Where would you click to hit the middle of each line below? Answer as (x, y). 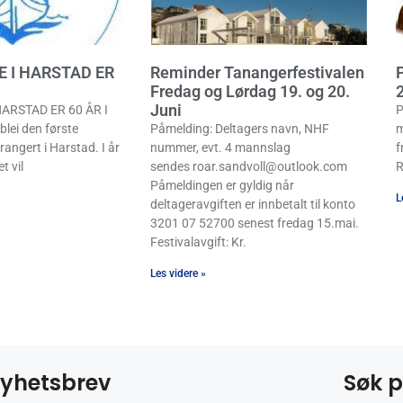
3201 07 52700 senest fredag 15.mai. (255, 223)
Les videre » (178, 273)
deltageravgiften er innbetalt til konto (253, 204)
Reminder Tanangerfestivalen (257, 72)
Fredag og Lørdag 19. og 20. (250, 91)
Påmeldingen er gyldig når (222, 185)
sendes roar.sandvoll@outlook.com (249, 166)
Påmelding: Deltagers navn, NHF (240, 128)
